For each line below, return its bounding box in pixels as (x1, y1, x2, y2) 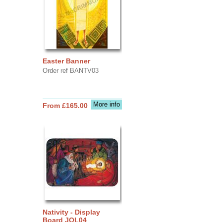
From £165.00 (42, 101, 88, 110)
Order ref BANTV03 (42, 66, 99, 74)
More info (93, 100, 120, 108)
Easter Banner (42, 56, 90, 65)
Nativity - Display (42, 208, 100, 216)
